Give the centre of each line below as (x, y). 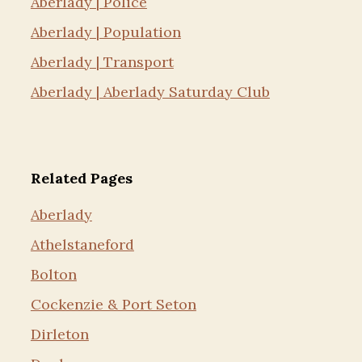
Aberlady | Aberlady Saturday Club (150, 92)
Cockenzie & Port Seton (113, 304)
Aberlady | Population (105, 32)
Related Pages (81, 178)
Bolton (53, 274)
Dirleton (59, 334)
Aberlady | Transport (102, 62)
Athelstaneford (82, 244)
